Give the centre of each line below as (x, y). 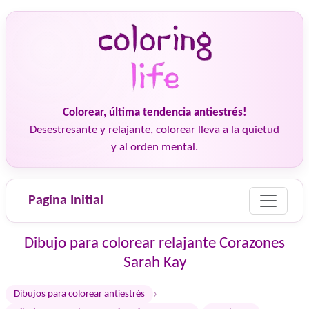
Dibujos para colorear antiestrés (79, 294)
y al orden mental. (154, 147)
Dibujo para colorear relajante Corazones (154, 243)
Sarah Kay (154, 263)
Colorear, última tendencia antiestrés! (154, 113)
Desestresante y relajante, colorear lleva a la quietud (154, 130)
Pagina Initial (66, 201)
